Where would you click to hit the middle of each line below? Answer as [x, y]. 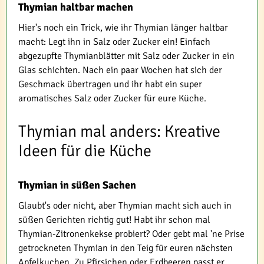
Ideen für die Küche [85, 151]
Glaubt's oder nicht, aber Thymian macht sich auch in [125, 205]
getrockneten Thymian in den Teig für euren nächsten [126, 248]
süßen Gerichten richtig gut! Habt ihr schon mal [114, 220]
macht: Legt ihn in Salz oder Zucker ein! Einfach [114, 42]
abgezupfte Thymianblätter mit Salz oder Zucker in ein [126, 56]
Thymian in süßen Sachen [77, 185]
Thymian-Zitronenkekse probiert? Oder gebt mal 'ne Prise [131, 234]
